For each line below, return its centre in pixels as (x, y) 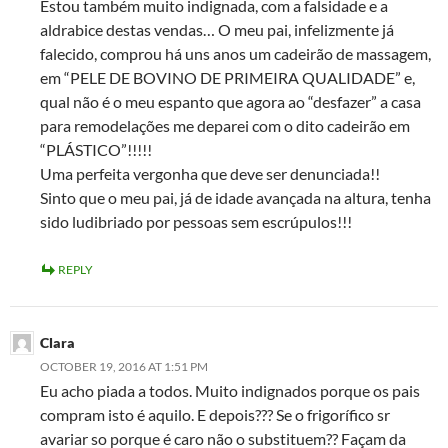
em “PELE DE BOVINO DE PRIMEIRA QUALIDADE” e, (227, 78)
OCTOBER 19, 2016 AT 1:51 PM (124, 367)
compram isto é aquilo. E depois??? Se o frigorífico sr (215, 415)
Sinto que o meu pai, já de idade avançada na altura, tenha (235, 198)
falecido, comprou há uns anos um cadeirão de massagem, (235, 54)
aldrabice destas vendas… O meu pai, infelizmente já (217, 30)
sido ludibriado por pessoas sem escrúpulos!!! (196, 222)
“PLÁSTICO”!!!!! (96, 150)
